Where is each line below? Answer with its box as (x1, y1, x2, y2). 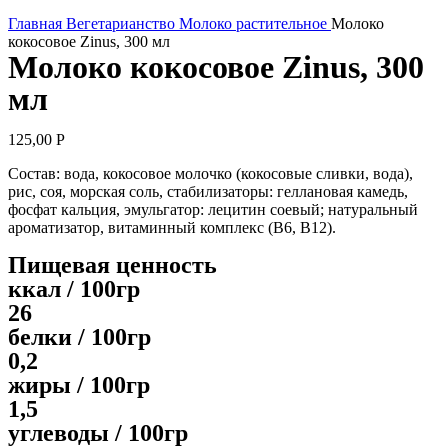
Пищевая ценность (8, 252, 217, 278)
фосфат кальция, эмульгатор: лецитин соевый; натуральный (8, 201, 418, 218)
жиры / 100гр (8, 372, 150, 398)
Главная (8, 15, 66, 32)
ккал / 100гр (8, 276, 140, 302)
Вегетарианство (66, 15, 179, 32)
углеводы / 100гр (8, 420, 188, 446)
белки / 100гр (8, 324, 151, 350)
